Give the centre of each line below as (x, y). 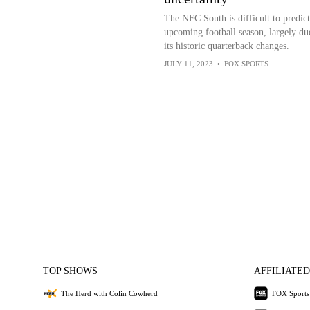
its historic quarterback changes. (226, 46)
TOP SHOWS (70, 271)
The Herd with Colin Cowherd (109, 293)
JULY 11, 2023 (188, 64)
